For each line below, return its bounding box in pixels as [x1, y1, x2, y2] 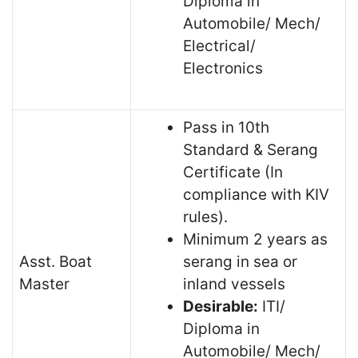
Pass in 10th [183, 117, 269, 137]
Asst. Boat [19, 252, 92, 271]
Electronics [183, 58, 263, 78]
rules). [183, 207, 228, 226]
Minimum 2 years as [183, 229, 328, 249]
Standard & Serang [183, 140, 318, 159]
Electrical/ [183, 36, 256, 55]
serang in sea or [183, 252, 297, 271]
